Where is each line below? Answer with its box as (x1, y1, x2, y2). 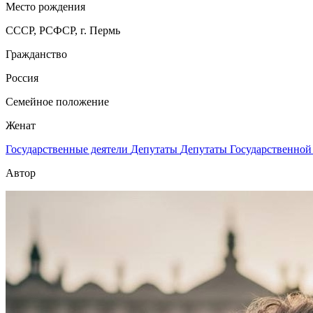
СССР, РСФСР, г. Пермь (6, 24, 120, 36)
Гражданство (6, 48, 67, 60)
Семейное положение (6, 95, 109, 108)
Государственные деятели (6, 143, 131, 155)
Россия (6, 71, 38, 84)
